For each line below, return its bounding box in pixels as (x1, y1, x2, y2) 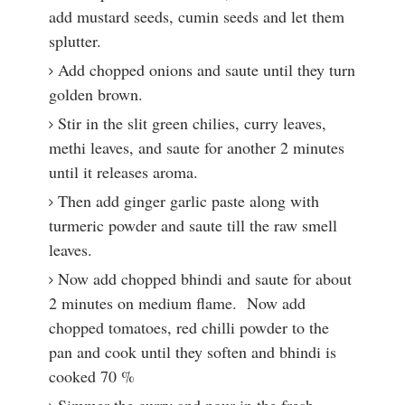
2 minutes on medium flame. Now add (48, 292, 306, 315)
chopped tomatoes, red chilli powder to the (48, 316, 329, 339)
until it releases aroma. (48, 161, 198, 184)
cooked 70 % (48, 365, 135, 388)
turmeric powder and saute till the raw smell (48, 214, 337, 237)
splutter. (48, 30, 101, 52)
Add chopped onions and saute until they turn (57, 59, 355, 81)
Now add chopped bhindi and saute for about (57, 268, 352, 290)
